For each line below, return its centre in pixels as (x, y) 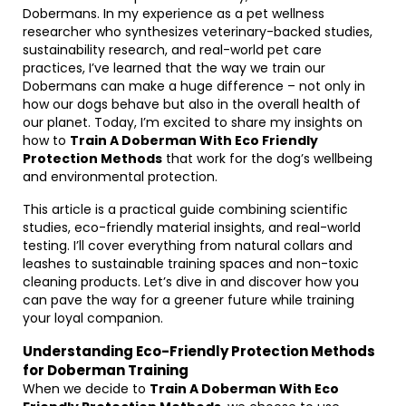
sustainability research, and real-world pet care (172, 50)
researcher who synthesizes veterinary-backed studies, (198, 32)
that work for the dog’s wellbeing (267, 159)
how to (46, 140)
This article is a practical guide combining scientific (185, 209)
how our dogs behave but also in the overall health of (192, 104)
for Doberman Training (106, 370)
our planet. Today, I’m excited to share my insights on (193, 122)
